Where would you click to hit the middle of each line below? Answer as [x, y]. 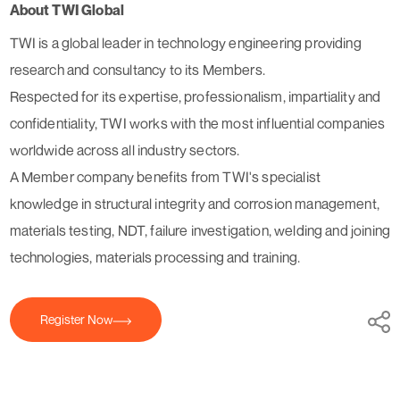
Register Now [76, 320]
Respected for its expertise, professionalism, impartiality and [195, 97]
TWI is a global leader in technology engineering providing [185, 43]
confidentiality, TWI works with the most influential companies [197, 124]
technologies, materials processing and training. [155, 258]
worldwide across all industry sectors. [125, 150]
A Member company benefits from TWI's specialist [165, 177]
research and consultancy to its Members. [137, 70]
